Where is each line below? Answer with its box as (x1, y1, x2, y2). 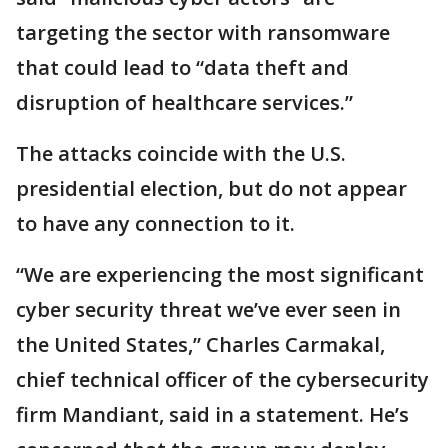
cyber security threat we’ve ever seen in (16, 296, 401, 323)
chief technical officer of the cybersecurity (16, 366, 429, 393)
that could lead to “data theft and (16, 54, 349, 81)
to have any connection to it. (16, 210, 295, 237)
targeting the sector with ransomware (16, 19, 390, 46)
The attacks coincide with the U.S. (16, 140, 346, 167)
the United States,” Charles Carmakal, (16, 331, 385, 358)
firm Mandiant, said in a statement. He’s (16, 401, 409, 428)
